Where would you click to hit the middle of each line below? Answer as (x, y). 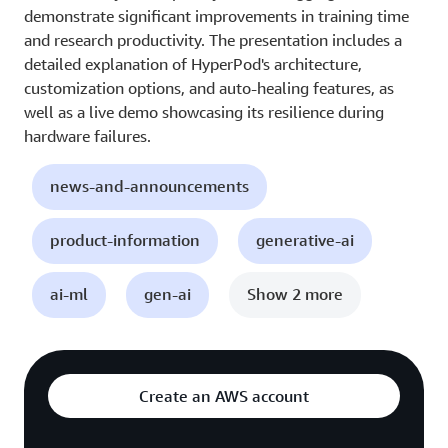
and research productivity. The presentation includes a (213, 40)
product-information (125, 240)
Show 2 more (295, 294)
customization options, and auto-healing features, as (209, 88)
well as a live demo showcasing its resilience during (204, 112)
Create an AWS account (224, 396)
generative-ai (305, 240)
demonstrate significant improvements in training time (216, 16)
